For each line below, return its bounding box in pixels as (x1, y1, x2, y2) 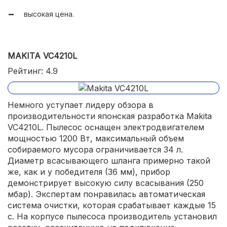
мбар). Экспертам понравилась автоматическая (8, 189, 205, 200)
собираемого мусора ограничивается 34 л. (8, 144, 183, 155)
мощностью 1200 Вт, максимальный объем (8, 133, 184, 144)
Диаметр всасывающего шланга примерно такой (8, 156, 210, 166)
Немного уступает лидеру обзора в (8, 100, 154, 110)
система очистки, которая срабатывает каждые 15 (8, 200, 216, 211)
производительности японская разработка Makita (8, 111, 212, 122)
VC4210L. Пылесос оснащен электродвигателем (8, 122, 204, 133)
